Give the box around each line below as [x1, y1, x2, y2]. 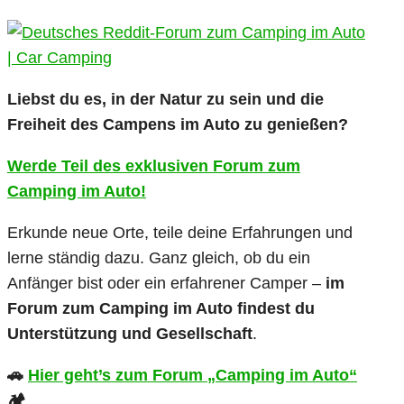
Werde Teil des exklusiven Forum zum [7, 157, 300, 176]
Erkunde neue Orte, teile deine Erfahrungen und [7, 224, 353, 243]
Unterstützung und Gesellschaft [7, 325, 252, 344]
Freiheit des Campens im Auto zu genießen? [7, 115, 348, 134]
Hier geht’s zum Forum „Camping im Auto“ [28, 366, 357, 385]
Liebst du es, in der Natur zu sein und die [7, 90, 324, 109]
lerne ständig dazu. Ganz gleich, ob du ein [7, 249, 310, 268]
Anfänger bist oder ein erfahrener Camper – [7, 274, 326, 293]
